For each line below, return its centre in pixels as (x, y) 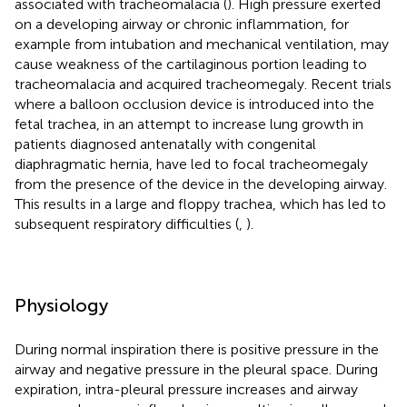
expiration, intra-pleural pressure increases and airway (186, 389)
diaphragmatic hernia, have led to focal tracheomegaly (191, 164)
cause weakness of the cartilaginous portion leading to (191, 64)
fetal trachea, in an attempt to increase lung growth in (189, 124)
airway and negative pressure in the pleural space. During (196, 369)
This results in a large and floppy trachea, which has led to (200, 203)
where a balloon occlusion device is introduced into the (194, 104)
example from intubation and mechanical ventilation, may (202, 44)
